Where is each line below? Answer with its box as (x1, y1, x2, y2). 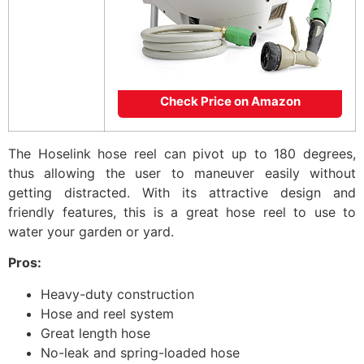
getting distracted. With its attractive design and (8, 184, 356, 201)
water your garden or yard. (8, 223, 174, 240)
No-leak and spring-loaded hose (41, 344, 240, 361)
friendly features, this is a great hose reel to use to (8, 203, 356, 220)
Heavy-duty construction (41, 285, 194, 302)
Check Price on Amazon (159, 93, 301, 109)
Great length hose (41, 324, 150, 341)
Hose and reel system (41, 305, 174, 322)
